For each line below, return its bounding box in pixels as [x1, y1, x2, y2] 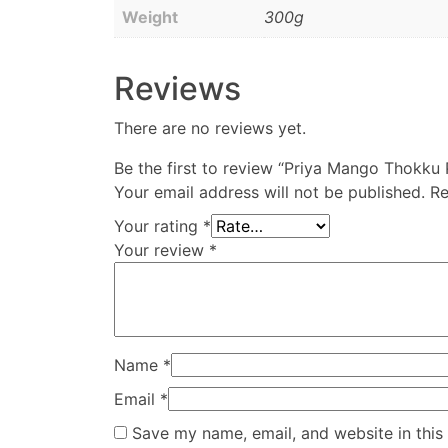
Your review [114, 240, 209, 261]
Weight [122, 7, 178, 28]
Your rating [114, 216, 203, 237]
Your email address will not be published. [114, 182, 425, 203]
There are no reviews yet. [114, 118, 306, 139]
